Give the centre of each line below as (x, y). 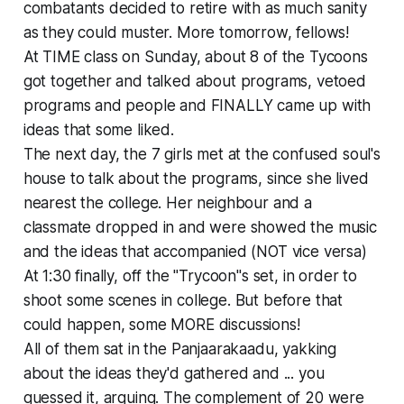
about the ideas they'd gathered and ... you (174, 373)
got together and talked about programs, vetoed (194, 81)
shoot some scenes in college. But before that (183, 300)
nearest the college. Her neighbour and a (167, 202)
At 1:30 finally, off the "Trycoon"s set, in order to (190, 275)
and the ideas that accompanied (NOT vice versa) (195, 251)
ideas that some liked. (98, 129)
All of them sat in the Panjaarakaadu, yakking (180, 349)
